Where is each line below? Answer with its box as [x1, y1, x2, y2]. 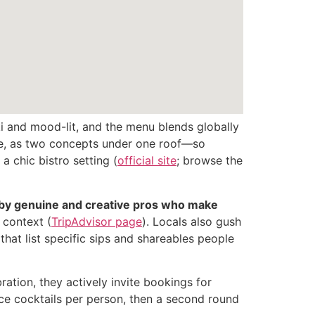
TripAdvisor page [51, 214, 142, 229]
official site [117, 153, 176, 168]
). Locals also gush [142, 214, 241, 229]
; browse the [176, 153, 243, 168]
